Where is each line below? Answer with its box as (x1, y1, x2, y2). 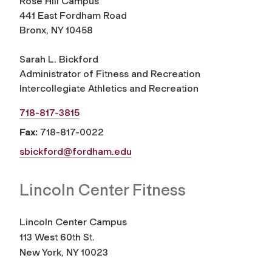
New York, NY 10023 (19, 246, 108, 258)
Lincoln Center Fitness (19, 180, 186, 200)
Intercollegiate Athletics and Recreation (19, 82, 199, 94)
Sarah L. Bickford (19, 53, 98, 65)
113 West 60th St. (19, 231, 95, 243)
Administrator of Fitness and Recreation (19, 67, 200, 80)
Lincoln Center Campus (19, 216, 129, 228)
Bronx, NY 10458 (19, 24, 93, 36)
